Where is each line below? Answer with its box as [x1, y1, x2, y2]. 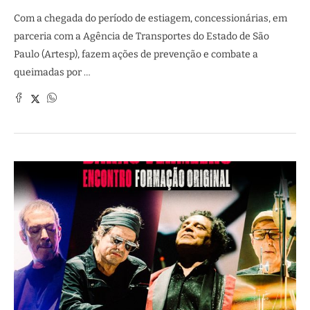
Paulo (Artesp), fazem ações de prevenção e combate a [14, 48, 258, 60]
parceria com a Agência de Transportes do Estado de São [14, 30, 269, 42]
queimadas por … [14, 66, 91, 78]
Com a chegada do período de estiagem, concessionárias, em [14, 12, 287, 24]
